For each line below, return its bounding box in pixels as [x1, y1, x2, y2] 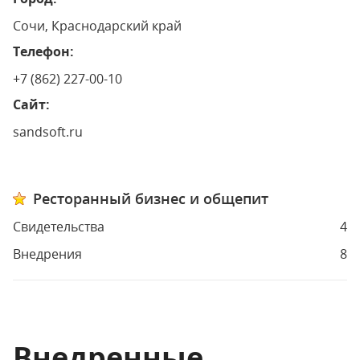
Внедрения [13, 245, 82, 263]
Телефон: [13, 43, 74, 60]
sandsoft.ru [13, 123, 83, 141]
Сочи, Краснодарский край [13, 17, 182, 35]
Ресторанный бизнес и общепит [33, 189, 268, 208]
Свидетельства [13, 218, 104, 235]
